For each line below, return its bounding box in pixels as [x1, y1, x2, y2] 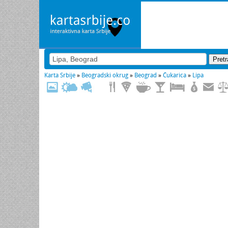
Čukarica [163, 72, 186, 79]
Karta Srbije [44, 72, 75, 79]
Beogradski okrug [81, 72, 128, 79]
